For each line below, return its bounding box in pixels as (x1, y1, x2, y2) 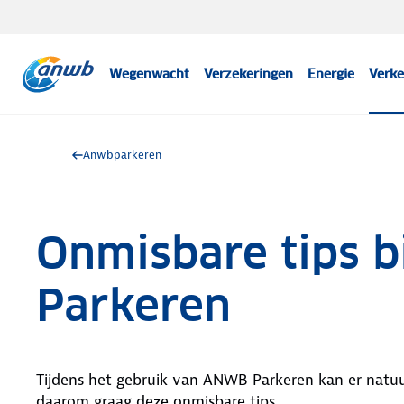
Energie (308, 66, 355, 82)
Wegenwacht (109, 66, 190, 82)
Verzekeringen (204, 66, 294, 82)
